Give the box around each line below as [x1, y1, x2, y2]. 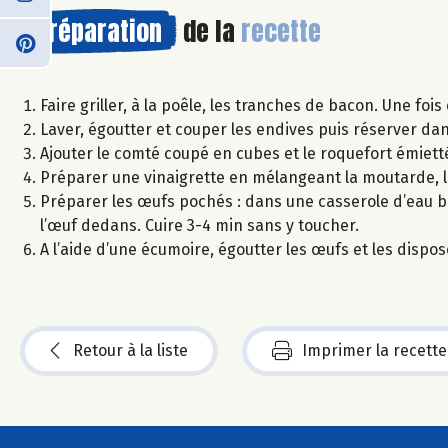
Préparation [35, 10, 162, 51]
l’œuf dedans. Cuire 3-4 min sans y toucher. [40, 215, 359, 235]
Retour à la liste [73, 340, 188, 360]
